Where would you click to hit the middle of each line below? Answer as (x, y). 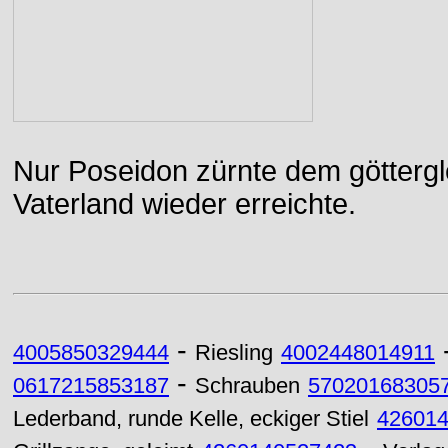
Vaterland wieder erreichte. (184, 204)
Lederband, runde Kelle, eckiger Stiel (191, 419)
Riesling (234, 353)
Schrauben (247, 386)
